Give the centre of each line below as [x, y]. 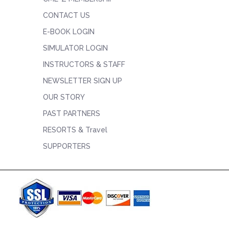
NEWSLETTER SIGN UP [82, 81]
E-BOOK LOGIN [68, 32]
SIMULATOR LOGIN [75, 48]
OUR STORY [64, 97]
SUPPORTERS [66, 146]
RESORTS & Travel [75, 130]
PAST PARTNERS [71, 113]
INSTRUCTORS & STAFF [84, 64]
